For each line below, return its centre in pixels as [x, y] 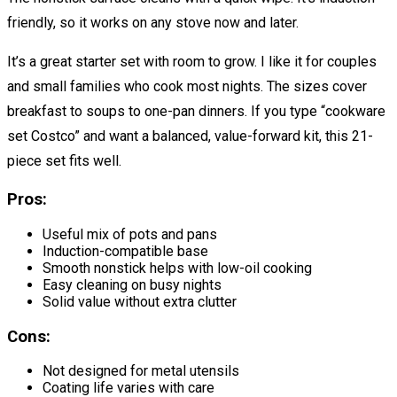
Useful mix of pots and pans [130, 235]
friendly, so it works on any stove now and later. [153, 22]
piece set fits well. [64, 160]
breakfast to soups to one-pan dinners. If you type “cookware [196, 111]
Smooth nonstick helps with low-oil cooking [177, 269]
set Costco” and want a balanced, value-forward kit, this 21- [190, 136]
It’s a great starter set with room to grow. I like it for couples [192, 61]
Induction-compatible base [125, 252]
